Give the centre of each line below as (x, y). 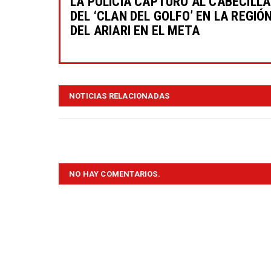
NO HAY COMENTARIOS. (115, 174)
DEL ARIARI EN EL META (135, 31)
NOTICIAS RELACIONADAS (119, 96)
